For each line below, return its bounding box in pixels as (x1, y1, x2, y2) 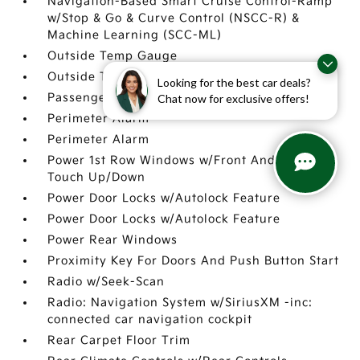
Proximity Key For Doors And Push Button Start (47, 254, 340, 268)
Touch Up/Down (47, 170, 146, 184)
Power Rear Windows (47, 233, 178, 247)
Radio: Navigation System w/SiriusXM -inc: (47, 296, 313, 309)
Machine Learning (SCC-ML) (47, 28, 223, 42)
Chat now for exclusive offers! (157, 91, 309, 105)
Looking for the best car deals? (157, 75, 311, 89)
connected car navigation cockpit (47, 313, 253, 326)
